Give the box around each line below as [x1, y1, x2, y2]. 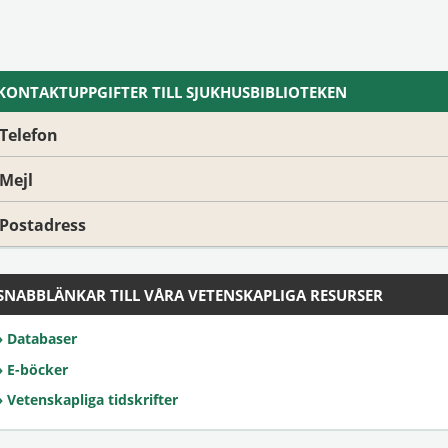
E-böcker [7, 359, 68, 379]
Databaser [7, 329, 77, 348]
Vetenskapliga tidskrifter [7, 390, 178, 409]
